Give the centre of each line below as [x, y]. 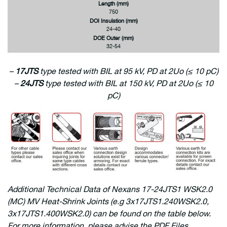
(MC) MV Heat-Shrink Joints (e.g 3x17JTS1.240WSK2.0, [108, 201]
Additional [27, 189]
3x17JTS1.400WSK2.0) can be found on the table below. [109, 214]
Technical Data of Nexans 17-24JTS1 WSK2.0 [129, 189]
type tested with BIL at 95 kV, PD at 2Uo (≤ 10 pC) [128, 71]
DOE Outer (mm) [113, 38]
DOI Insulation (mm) [113, 21]
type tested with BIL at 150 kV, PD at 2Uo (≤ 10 [128, 83]
